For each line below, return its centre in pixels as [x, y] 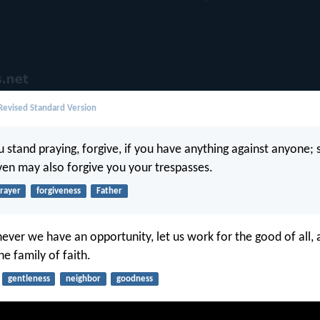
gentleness [29, 279]
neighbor [83, 279]
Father [109, 191]
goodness [134, 279]
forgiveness [58, 191]
